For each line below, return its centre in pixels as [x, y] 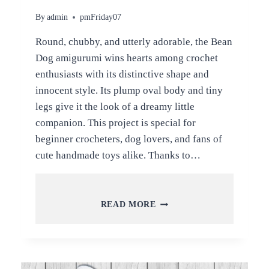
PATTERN [176, 252]
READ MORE [128, 205]
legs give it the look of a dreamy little [115, 107]
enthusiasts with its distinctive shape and [122, 74]
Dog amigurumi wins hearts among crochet [126, 58]
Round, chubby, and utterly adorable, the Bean [134, 42]
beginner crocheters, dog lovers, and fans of [128, 139]
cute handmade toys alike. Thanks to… [118, 156]
